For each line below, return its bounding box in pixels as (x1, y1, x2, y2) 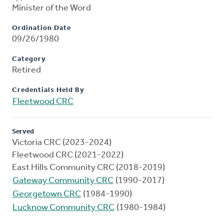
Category (12, 55, 46, 63)
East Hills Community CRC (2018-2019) (12, 163, 165, 173)
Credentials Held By (12, 86, 84, 94)
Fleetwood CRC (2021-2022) (12, 150, 123, 160)
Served (12, 128, 34, 136)
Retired (12, 65, 41, 75)
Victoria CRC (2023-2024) (12, 138, 111, 148)
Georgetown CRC (12, 189, 81, 199)
